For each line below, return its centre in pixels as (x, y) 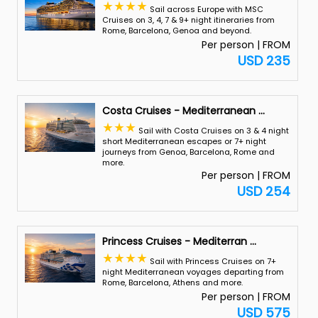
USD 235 (264, 61)
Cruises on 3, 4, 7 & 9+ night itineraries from (188, 20)
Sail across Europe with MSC (205, 9)
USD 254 (264, 191)
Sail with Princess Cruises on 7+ (212, 261)
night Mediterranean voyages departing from (193, 272)
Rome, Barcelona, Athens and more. (172, 283)
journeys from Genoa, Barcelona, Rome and (188, 152)
